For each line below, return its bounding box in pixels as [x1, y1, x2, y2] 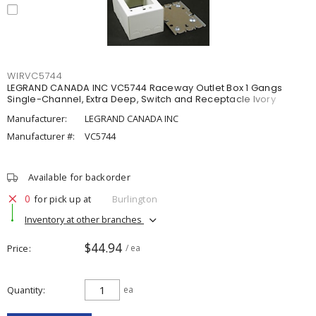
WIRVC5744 [7, 70, 63, 82]
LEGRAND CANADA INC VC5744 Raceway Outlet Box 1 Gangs [7, 82, 282, 94]
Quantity [7, 284, 42, 296]
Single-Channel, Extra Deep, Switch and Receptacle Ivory [7, 93, 276, 105]
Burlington [111, 192, 157, 205]
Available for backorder [28, 171, 130, 183]
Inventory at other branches [25, 212, 144, 226]
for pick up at [34, 192, 92, 205]
